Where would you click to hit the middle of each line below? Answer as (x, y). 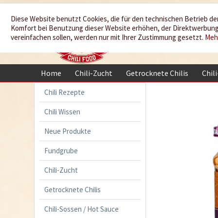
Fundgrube (61, 150)
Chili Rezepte (64, 92)
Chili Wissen (62, 111)
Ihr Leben (167, 38)
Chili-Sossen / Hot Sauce (82, 209)
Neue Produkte (68, 131)
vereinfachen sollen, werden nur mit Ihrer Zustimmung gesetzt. (108, 37)
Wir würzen (167, 21)
